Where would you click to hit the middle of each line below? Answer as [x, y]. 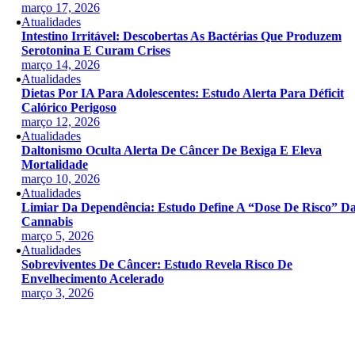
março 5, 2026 [57, 236]
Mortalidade [54, 164]
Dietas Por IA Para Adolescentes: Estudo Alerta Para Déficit [182, 93]
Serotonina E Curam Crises [95, 50]
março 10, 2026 [60, 179]
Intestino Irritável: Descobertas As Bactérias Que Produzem [181, 36]
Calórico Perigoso [69, 107]
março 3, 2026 [57, 293]
